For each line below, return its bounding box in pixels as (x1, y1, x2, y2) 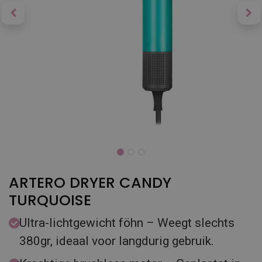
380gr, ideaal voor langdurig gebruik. (19, 234, 214, 248)
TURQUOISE (9, 190, 91, 211)
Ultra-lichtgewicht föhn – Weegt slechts (19, 216, 235, 230)
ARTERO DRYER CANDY (9, 173, 171, 193)
